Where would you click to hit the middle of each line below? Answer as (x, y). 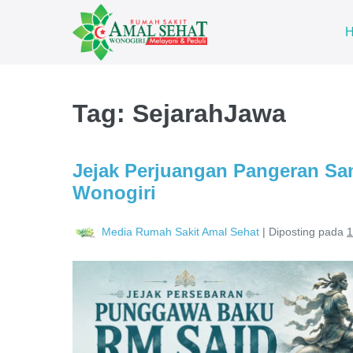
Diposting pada (306, 231)
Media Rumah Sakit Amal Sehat (180, 231)
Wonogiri (114, 193)
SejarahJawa (209, 113)
